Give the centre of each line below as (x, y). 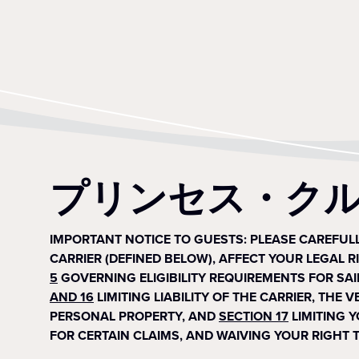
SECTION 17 (254, 316)
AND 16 (72, 297)
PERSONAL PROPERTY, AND (133, 316)
